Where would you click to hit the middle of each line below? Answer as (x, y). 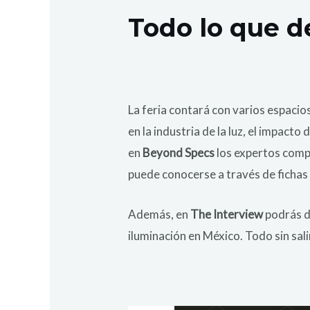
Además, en (159, 215)
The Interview (227, 215)
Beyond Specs (179, 153)
